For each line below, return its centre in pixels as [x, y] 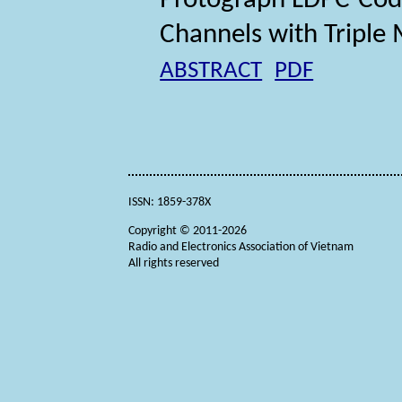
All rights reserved [174, 263]
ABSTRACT [211, 72]
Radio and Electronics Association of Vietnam [241, 247]
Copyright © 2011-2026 [188, 231]
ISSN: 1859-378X [170, 202]
